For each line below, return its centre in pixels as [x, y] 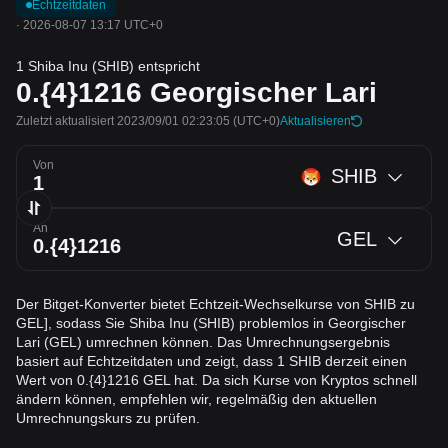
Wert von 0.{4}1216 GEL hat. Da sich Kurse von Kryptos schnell [216, 380]
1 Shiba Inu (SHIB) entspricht [108, 66]
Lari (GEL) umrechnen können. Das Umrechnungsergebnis [203, 342]
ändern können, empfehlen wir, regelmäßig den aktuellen [196, 399]
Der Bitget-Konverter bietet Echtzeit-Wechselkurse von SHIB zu [215, 304]
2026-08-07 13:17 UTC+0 [93, 25]
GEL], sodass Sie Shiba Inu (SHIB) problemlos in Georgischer [211, 323]
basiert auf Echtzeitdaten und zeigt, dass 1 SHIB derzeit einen [211, 361]
